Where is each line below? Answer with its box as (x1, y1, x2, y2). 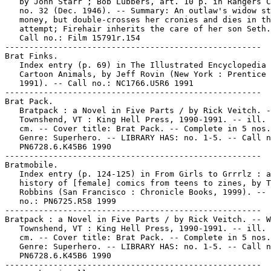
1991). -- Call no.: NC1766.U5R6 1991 (5, 79, 194, 88)
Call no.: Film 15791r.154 (5, 33, 140, 42)
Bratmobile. (5, 160, 58, 169)
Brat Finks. (5, 51, 58, 60)
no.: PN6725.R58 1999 (5, 197, 116, 206)
